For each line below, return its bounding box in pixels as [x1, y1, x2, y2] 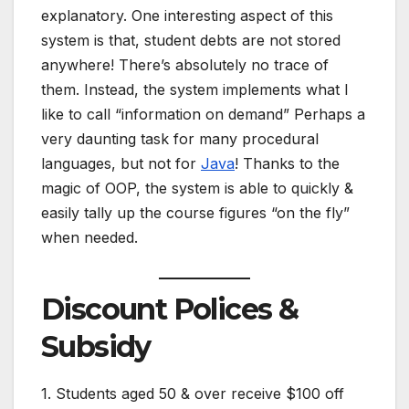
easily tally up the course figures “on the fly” [41, 203, 350, 222]
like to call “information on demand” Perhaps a [41, 104, 365, 123]
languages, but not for [41, 153, 201, 173]
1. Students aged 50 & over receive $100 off [41, 384, 344, 404]
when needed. [41, 227, 138, 246]
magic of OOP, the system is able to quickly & [41, 178, 353, 197]
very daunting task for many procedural [41, 129, 319, 148]
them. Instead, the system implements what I [41, 79, 349, 99]
